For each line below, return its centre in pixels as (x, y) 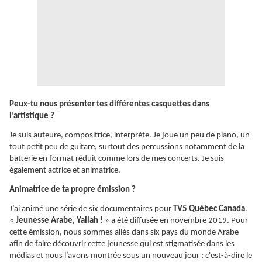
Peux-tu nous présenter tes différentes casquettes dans (109, 105)
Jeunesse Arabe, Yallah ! (59, 221)
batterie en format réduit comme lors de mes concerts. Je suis (117, 159)
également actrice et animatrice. (65, 171)
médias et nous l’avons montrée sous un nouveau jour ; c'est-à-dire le (131, 256)
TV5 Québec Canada (209, 209)
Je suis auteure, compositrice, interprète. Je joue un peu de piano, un (130, 136)
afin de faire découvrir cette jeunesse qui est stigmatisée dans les (122, 244)
